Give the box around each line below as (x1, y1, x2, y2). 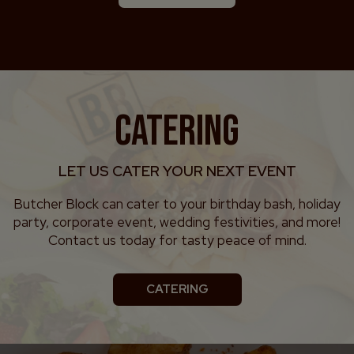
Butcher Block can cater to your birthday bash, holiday (13, 195, 341, 213)
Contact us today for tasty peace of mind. (47, 232, 307, 249)
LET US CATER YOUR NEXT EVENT (58, 161, 296, 181)
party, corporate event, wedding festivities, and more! (13, 213, 341, 231)
